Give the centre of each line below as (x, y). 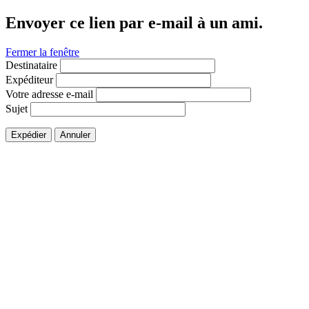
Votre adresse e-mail (49, 94)
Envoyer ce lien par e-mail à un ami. (134, 22)
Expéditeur (29, 79)
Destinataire (31, 65)
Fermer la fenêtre (42, 52)
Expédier (29, 134)
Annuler (75, 134)
